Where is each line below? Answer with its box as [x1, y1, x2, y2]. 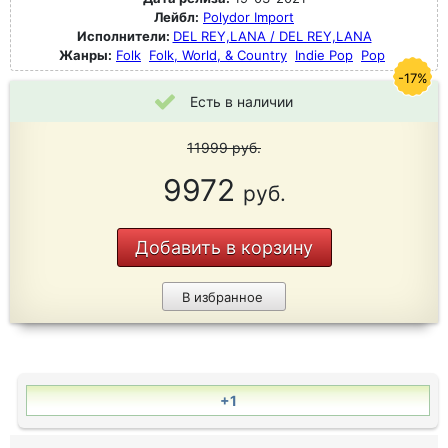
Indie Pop [295, 47, 353, 63]
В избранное [181, 289, 263, 305]
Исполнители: [76, 28, 173, 44]
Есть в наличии [190, 93, 293, 110]
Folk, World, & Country [149, 47, 287, 63]
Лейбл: [154, 9, 199, 25]
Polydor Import [203, 9, 294, 25]
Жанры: [59, 47, 112, 63]
